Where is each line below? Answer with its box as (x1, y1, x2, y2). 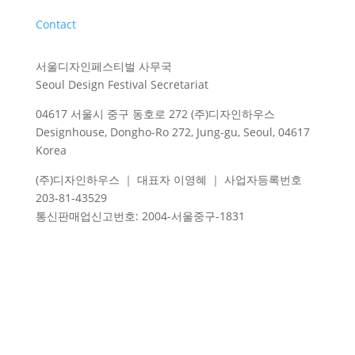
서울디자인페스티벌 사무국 (35, 59, 172, 74)
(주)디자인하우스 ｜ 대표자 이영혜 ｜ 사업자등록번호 (35, 172, 302, 187)
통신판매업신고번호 (35, 208, 136, 223)
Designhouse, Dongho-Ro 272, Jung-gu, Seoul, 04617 (35, 124, 310, 139)
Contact (35, 17, 76, 32)
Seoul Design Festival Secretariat (35, 77, 208, 92)
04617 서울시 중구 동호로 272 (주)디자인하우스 (35, 106, 275, 121)
